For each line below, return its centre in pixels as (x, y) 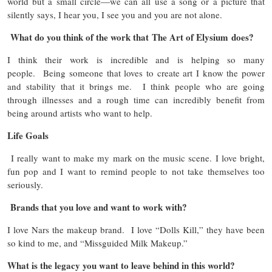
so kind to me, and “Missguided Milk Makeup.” (99, 243)
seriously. (27, 185)
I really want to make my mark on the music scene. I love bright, (136, 158)
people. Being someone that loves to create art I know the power (136, 73)
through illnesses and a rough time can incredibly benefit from (136, 100)
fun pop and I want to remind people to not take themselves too (136, 172)
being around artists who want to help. (83, 113)
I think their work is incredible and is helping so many (136, 60)
